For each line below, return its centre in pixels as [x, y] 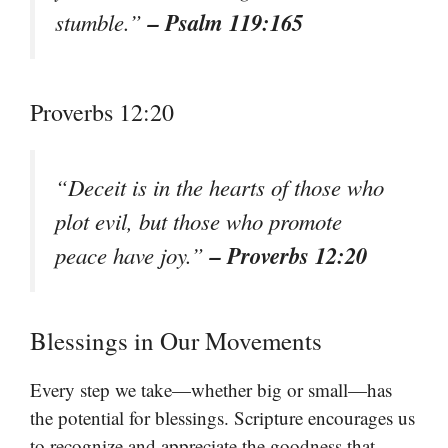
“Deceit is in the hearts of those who [219, 186]
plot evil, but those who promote [198, 220]
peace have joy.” [132, 254]
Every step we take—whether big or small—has [211, 389]
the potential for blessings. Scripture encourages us [222, 417]
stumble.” [101, 22]
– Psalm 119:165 [225, 22]
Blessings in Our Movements [176, 340]
